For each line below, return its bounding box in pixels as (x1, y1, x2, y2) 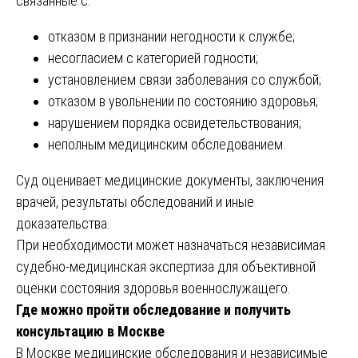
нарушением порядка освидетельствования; (48, 113, 301, 131)
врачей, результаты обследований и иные (16, 193, 254, 210)
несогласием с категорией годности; (48, 49, 258, 66)
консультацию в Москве (16, 322, 165, 340)
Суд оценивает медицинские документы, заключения (16, 171, 324, 189)
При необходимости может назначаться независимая (16, 236, 325, 253)
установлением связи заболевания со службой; (48, 70, 321, 88)
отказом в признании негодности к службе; (48, 27, 295, 45)
